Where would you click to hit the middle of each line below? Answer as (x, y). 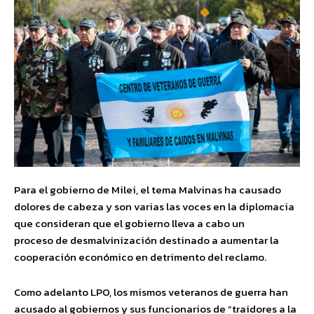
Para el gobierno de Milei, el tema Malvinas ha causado (148, 189)
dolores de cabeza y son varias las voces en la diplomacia (154, 206)
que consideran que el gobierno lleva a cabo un (129, 223)
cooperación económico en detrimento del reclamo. (142, 257)
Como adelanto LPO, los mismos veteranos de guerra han (151, 292)
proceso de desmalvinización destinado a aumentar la (146, 240)
